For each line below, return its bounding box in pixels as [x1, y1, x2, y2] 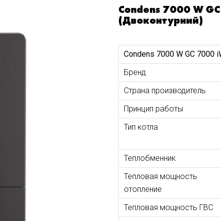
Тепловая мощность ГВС [123, 203, 213, 212]
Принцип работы [123, 104, 183, 113]
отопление [123, 184, 162, 194]
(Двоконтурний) [118, 14, 203, 27]
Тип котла [123, 122, 158, 132]
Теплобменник [123, 153, 176, 163]
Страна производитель [123, 86, 206, 95]
